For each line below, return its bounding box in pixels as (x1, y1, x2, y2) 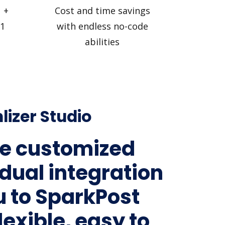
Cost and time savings (54, 4, 150, 17)
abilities (85, 35, 120, 48)
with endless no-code (56, 20, 148, 32)
